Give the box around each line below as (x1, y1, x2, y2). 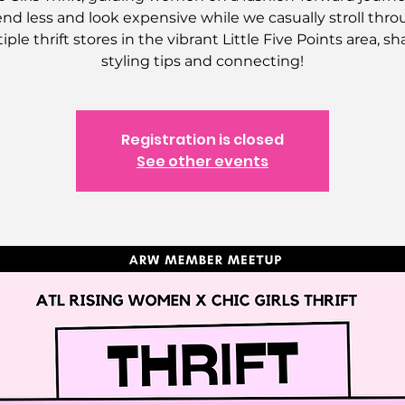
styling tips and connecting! (101, 52, 304, 70)
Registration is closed (121, 129, 284, 150)
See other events (137, 151, 268, 172)
